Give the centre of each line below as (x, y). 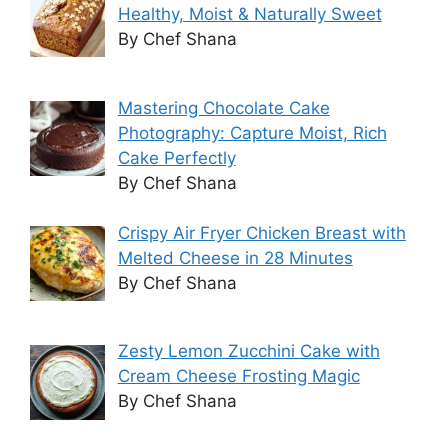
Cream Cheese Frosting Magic (238, 376)
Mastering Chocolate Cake (223, 107)
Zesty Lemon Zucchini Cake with (248, 351)
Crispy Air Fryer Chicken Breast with (261, 233)
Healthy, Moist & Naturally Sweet (249, 14)
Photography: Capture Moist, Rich (252, 132)
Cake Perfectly (176, 157)
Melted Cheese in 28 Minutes (235, 258)
